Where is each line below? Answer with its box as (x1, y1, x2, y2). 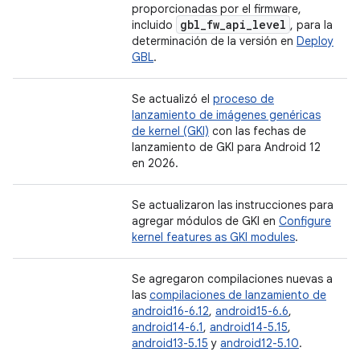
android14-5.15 (210, 320, 288, 334)
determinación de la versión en (132, 34, 297, 48)
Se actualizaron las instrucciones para (132, 198, 333, 212)
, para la (290, 18, 333, 32)
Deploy (297, 34, 333, 48)
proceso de (213, 92, 274, 106)
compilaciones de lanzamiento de (149, 288, 326, 302)
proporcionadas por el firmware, (132, 2, 301, 16)
